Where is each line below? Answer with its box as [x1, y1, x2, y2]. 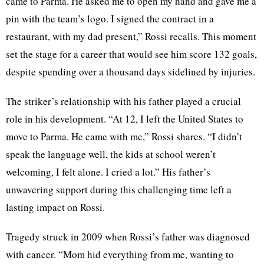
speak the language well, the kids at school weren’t [6, 147, 216, 161]
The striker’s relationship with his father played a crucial [6, 94, 241, 108]
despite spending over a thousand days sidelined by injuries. [6, 64, 255, 78]
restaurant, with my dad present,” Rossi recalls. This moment [6, 29, 256, 43]
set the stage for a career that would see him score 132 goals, [6, 47, 257, 61]
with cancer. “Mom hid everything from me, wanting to [6, 247, 234, 261]
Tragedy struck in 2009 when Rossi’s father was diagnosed [6, 229, 250, 243]
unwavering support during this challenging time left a [6, 182, 232, 196]
